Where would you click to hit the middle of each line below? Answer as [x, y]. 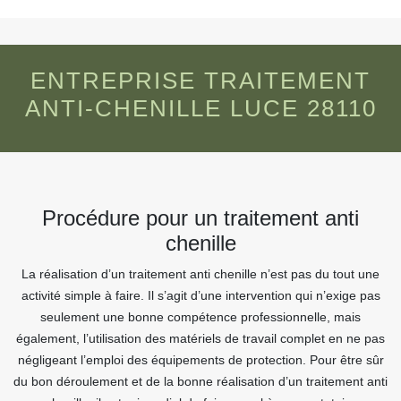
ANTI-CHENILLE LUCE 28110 [200, 108]
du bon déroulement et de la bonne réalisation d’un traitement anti [200, 381]
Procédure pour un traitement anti [200, 218]
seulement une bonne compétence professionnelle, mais [200, 317]
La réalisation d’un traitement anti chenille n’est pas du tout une [200, 274]
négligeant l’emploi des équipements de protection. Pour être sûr [200, 360]
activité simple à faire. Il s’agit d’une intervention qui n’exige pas [200, 295]
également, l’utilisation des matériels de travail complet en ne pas [200, 338]
